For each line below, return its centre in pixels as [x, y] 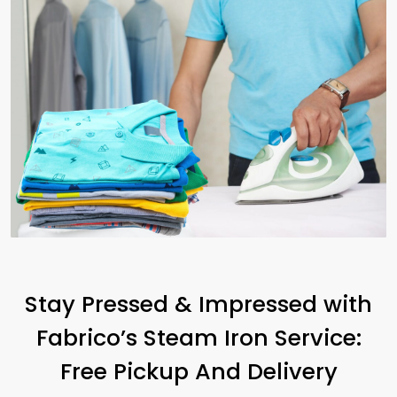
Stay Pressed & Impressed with [198, 304]
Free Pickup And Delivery [198, 371]
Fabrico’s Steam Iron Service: [198, 337]
